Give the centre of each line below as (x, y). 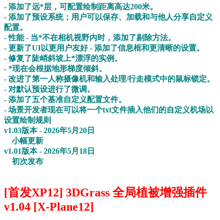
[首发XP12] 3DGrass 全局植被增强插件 (105, 193)
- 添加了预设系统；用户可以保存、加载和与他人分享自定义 (108, 17)
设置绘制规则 (27, 120)
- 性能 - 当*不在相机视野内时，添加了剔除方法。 (90, 38)
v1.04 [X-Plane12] (49, 207)
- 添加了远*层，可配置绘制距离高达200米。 (81, 7)
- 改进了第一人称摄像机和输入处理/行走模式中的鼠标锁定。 (109, 79)
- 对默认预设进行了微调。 (49, 89)
